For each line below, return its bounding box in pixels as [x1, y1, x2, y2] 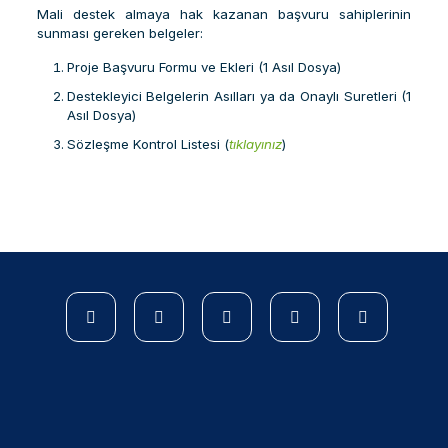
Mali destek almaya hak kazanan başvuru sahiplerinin [36, 6, 412, 22]
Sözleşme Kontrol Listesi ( [66, 136, 229, 152]
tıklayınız [228, 136, 282, 152]
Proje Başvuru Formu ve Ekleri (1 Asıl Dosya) [66, 59, 341, 75]
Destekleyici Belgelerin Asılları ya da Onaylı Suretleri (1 [66, 88, 412, 104]
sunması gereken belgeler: [36, 25, 203, 41]
